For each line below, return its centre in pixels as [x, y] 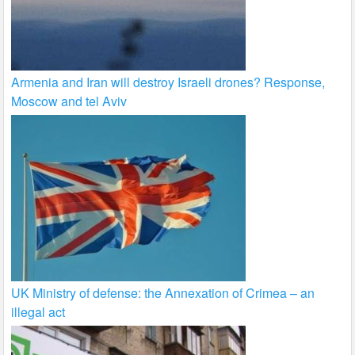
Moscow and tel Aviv [69, 101]
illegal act [38, 311]
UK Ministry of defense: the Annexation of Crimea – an [163, 292]
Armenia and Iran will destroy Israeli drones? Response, [168, 82]
